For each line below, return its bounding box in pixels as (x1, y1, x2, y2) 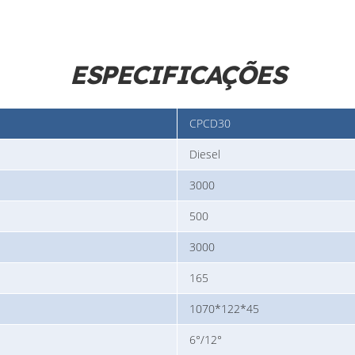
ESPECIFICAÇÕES (70, 58, 285, 90)
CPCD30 (189, 115, 231, 131)
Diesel (189, 146, 220, 162)
